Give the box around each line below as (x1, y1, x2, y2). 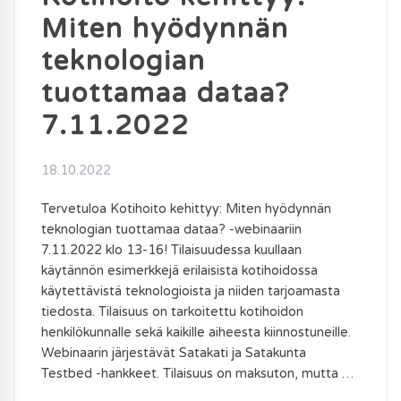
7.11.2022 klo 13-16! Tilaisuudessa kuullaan (41, 242, 302, 258)
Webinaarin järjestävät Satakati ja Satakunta (41, 345, 306, 361)
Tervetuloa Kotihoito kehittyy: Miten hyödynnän (41, 200, 331, 217)
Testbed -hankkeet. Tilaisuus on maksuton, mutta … (41, 365, 354, 381)
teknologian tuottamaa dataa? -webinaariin (41, 221, 302, 237)
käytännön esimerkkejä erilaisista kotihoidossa (41, 262, 318, 278)
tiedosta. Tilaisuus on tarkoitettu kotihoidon (41, 303, 303, 320)
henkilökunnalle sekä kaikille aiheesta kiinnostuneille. (41, 324, 351, 340)
